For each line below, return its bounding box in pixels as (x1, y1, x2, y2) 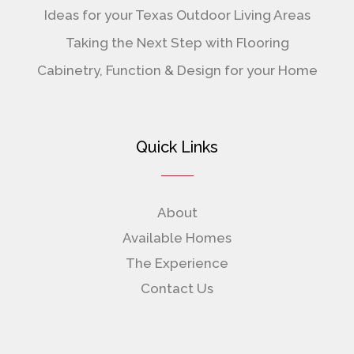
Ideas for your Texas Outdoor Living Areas (43, 7, 311, 24)
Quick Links (136, 137, 218, 157)
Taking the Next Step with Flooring (65, 35, 289, 51)
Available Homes (122, 230, 232, 247)
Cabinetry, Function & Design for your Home (36, 62, 318, 79)
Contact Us (141, 281, 213, 297)
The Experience (126, 255, 228, 272)
